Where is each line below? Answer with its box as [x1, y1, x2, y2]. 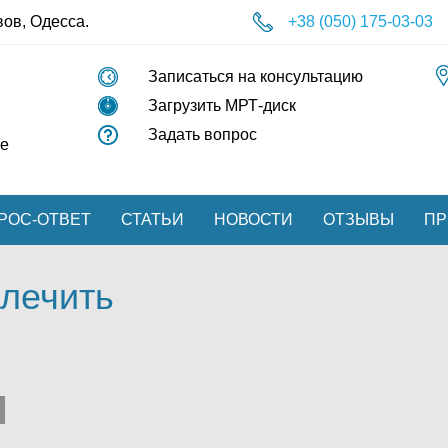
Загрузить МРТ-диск [147, 97, 296, 114]
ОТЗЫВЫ [323, 210, 394, 228]
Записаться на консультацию [147, 68, 363, 85]
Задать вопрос [147, 126, 257, 143]
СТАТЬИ [121, 210, 184, 228]
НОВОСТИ [214, 210, 293, 228]
